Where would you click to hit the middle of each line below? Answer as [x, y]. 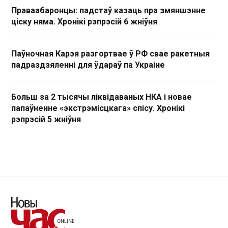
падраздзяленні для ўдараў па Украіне [88, 65]
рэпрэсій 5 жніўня [46, 120]
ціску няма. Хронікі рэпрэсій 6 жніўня [84, 22]
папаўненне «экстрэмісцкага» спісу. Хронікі [98, 108]
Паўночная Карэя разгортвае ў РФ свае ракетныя [110, 54]
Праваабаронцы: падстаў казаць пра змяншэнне [108, 11]
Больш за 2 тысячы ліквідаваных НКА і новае [102, 97]
